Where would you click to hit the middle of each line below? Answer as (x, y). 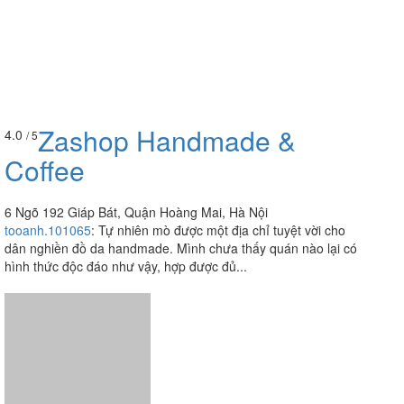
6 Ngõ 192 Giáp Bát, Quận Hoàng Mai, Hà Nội (136, 212)
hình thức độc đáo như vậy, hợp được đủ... (126, 266)
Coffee (45, 170)
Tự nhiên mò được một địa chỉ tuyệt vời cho (222, 230)
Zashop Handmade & (167, 141)
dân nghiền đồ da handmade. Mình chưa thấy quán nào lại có (181, 248)
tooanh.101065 (48, 230)
